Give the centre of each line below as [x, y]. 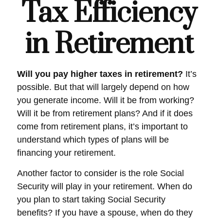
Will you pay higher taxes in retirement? [100, 74]
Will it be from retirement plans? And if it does [105, 113]
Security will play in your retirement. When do [105, 186]
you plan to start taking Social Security [91, 200]
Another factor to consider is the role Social [100, 173]
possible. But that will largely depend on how [103, 87]
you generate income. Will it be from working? [106, 100]
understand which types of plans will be [93, 140]
